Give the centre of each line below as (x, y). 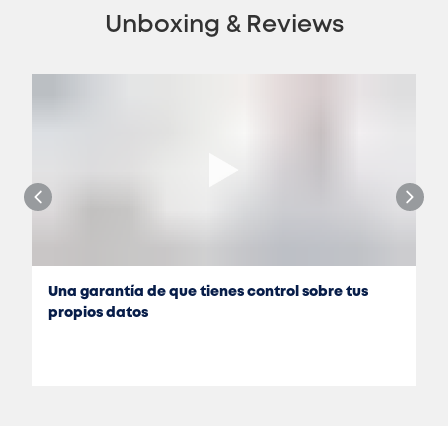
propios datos (98, 312)
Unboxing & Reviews (224, 25)
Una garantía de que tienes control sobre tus (208, 291)
